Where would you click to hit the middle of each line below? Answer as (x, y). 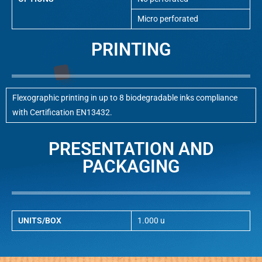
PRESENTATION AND (131, 149)
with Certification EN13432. (62, 112)
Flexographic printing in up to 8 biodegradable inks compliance (125, 97)
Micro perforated (168, 18)
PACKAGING (131, 166)
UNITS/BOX (40, 220)
